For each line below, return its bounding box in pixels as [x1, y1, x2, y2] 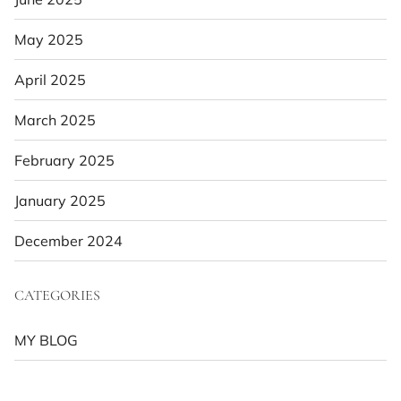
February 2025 [14, 150, 115, 169]
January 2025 [14, 191, 106, 209]
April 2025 [14, 70, 86, 89]
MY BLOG [14, 330, 78, 349]
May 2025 [14, 30, 83, 48]
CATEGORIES [14, 286, 100, 304]
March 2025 [14, 110, 96, 129]
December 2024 [14, 231, 123, 250]
